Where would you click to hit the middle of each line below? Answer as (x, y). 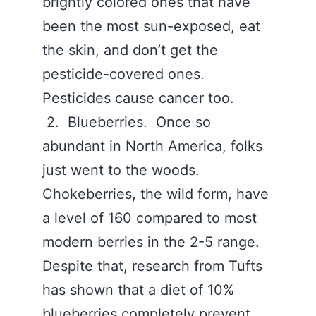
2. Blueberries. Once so (127, 122)
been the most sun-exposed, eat (151, 26)
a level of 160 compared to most (150, 218)
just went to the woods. (123, 170)
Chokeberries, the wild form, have (156, 194)
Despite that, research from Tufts (152, 266)
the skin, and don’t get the (130, 50)
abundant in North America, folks (152, 146)
